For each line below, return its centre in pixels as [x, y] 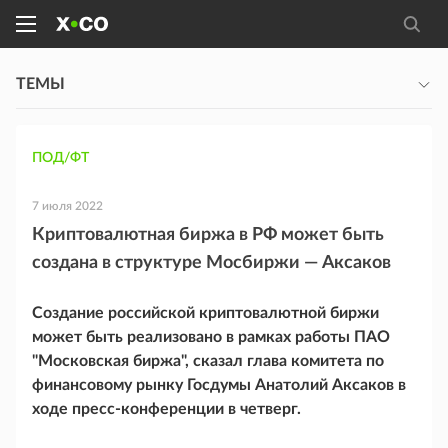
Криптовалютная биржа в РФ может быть [208, 235]
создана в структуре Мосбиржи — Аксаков [211, 263]
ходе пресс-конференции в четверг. [166, 409]
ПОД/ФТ [60, 158]
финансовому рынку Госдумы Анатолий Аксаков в [219, 385]
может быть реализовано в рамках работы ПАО [211, 337]
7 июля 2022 [67, 206]
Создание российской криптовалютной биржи [205, 313]
